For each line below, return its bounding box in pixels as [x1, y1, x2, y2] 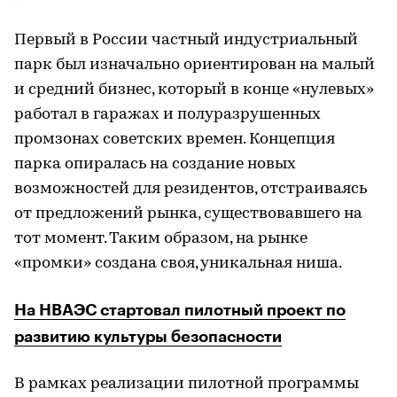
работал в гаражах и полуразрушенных [14, 106, 321, 123]
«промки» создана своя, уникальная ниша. [14, 255, 342, 272]
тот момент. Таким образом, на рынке [14, 230, 307, 247]
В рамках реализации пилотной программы [14, 376, 359, 393]
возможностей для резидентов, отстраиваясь [14, 181, 367, 198]
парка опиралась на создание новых [14, 156, 296, 173]
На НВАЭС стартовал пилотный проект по [14, 302, 346, 318]
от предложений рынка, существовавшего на [14, 206, 362, 222]
